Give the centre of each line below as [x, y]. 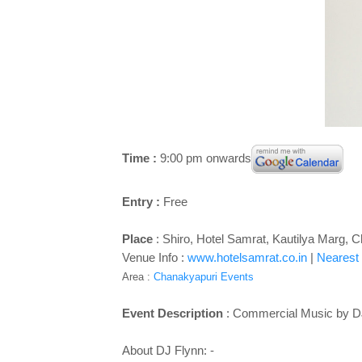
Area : [137, 277]
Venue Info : [154, 257]
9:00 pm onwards [205, 158]
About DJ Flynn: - [168, 350]
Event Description [174, 313]
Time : [141, 158]
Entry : [142, 202]
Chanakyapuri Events [203, 277]
